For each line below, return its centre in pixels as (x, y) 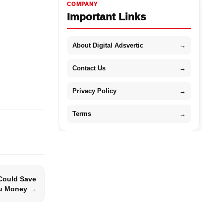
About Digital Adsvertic (108, 45)
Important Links (106, 16)
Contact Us (89, 68)
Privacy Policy (94, 91)
